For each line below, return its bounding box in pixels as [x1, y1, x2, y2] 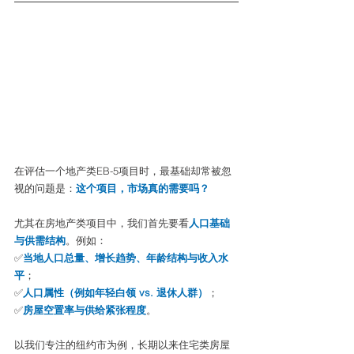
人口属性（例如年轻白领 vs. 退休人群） [23, 286, 208, 299]
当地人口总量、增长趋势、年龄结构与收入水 [23, 251, 228, 264]
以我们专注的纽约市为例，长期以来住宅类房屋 [14, 338, 230, 351]
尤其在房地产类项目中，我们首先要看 [14, 217, 189, 229]
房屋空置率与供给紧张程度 [23, 303, 146, 316]
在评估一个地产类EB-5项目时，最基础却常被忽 [14, 164, 232, 177]
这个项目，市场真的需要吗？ [76, 182, 209, 194]
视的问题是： [14, 182, 76, 194]
